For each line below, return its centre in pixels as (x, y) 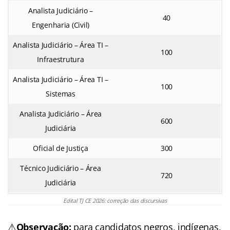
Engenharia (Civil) (61, 25)
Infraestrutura (61, 60)
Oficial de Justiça (61, 148)
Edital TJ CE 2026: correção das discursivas (115, 201)
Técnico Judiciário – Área (61, 168)
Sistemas (61, 94)
